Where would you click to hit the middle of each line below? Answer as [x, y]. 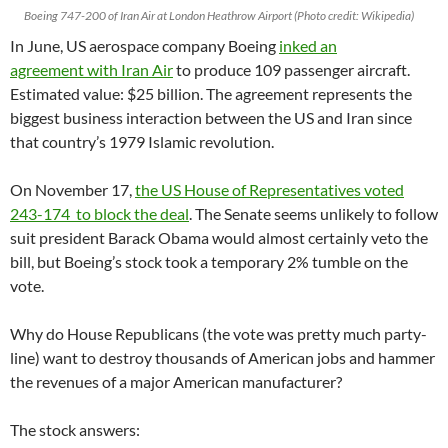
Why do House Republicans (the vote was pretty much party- [218, 333]
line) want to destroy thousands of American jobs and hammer [222, 357]
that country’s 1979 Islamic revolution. [142, 141]
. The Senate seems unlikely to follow [313, 213]
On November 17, [72, 189]
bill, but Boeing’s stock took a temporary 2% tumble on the [209, 261]
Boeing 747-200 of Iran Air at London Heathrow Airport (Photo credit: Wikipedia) [219, 15]
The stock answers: [75, 429]
